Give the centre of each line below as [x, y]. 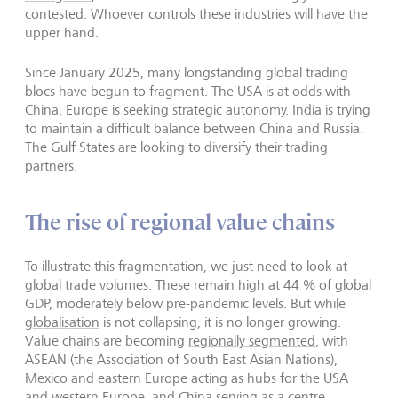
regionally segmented [252, 341]
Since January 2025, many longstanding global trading [187, 72]
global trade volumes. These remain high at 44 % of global [198, 285]
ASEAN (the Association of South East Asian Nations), [181, 359]
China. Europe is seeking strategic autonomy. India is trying [198, 110]
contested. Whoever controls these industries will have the [196, 14]
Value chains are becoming [107, 341]
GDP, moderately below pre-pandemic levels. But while [185, 303]
